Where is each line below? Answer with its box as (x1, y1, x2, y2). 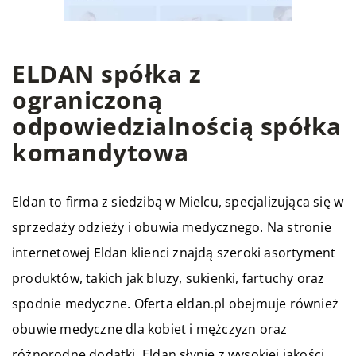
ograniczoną (12, 83, 163, 116)
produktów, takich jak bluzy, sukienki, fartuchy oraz (12, 269, 325, 287)
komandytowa (12, 136, 189, 168)
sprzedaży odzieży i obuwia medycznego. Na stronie (12, 219, 331, 236)
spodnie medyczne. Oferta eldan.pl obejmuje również (12, 295, 339, 312)
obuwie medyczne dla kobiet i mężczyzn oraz (12, 320, 288, 338)
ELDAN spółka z (12, 57, 201, 90)
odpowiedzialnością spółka (12, 110, 342, 142)
